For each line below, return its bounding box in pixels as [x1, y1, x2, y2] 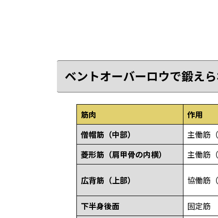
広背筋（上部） [81, 176, 135, 185]
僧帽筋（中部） [81, 130, 135, 140]
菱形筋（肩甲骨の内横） [81, 150, 166, 160]
